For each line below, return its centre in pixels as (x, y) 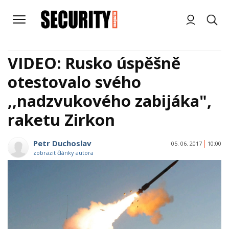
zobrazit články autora (63, 153)
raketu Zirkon (61, 120)
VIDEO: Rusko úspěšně (94, 63)
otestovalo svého (74, 82)
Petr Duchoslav (62, 143)
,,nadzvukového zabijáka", (110, 101)
